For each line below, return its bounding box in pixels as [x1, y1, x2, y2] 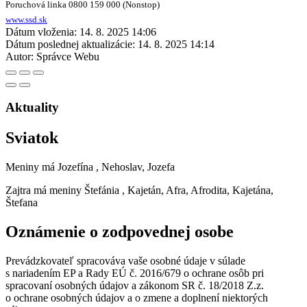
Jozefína [58, 161, 93, 173]
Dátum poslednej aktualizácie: [5, 38, 135, 50]
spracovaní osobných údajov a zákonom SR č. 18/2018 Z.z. [5, 279, 264, 291]
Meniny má [5, 161, 58, 173]
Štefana [5, 197, 38, 209]
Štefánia [84, 184, 119, 197]
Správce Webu [36, 50, 99, 62]
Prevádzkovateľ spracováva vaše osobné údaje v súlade [5, 254, 245, 267]
